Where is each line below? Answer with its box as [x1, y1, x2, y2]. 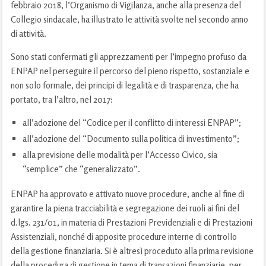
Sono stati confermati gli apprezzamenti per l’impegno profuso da [10, 50, 246, 62]
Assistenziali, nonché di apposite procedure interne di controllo [10, 230, 237, 242]
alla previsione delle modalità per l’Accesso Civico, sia [23, 148, 218, 160]
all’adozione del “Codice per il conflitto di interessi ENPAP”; [23, 116, 242, 128]
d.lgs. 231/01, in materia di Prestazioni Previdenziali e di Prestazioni [10, 216, 252, 228]
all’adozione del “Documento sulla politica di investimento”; [23, 132, 240, 144]
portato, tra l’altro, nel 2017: [10, 93, 113, 105]
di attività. [10, 27, 46, 39]
